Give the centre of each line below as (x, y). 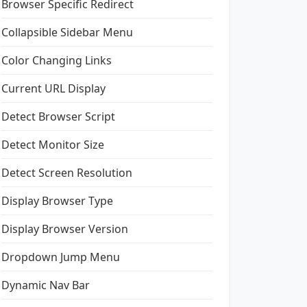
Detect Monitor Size (53, 145)
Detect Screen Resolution (67, 173)
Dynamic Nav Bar (46, 285)
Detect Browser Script (58, 116)
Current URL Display (53, 88)
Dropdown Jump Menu (61, 257)
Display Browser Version (65, 229)
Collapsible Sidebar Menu (67, 32)
